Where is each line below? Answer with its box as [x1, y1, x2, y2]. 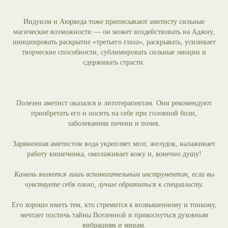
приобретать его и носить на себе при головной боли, [31, 109, 197, 117]
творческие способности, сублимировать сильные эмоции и [22, 48, 206, 56]
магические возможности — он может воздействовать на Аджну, [13, 28, 215, 36]
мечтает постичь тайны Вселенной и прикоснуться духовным [20, 211, 208, 219]
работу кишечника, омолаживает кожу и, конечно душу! [26, 150, 202, 158]
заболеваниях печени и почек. [67, 120, 161, 127]
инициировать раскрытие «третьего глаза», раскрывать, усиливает [12, 38, 216, 46]
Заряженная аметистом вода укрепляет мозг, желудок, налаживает [13, 140, 215, 148]
